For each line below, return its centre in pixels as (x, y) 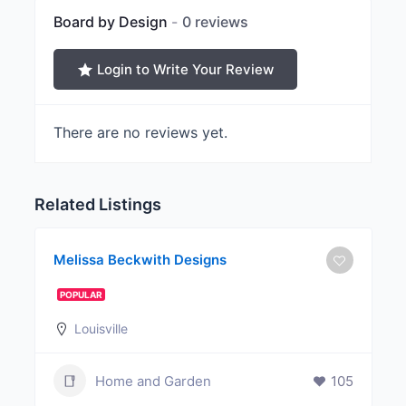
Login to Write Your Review (185, 69)
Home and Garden (153, 381)
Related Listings (97, 205)
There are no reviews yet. (140, 133)
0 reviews (215, 22)
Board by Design (112, 22)
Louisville (101, 329)
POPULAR (81, 295)
